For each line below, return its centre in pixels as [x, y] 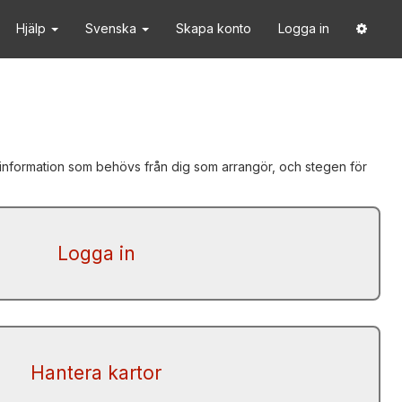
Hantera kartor [96, 373]
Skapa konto [214, 28]
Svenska [113, 28]
